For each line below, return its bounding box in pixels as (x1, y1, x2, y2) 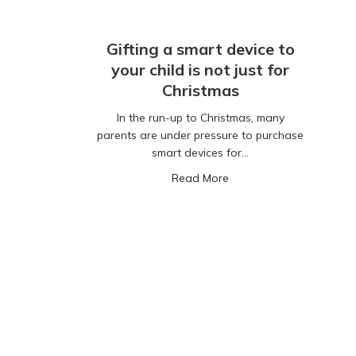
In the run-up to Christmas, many (116, 110, 284, 126)
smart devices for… (152, 145, 249, 161)
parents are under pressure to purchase (97, 128, 304, 143)
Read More (172, 171, 229, 186)
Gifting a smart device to (106, 39, 295, 60)
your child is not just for (111, 60, 289, 80)
